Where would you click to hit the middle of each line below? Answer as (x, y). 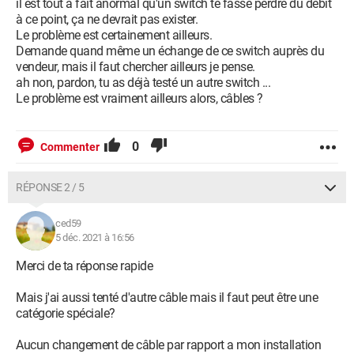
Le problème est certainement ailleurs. (114, 35)
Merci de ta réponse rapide (84, 266)
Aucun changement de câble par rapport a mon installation (168, 345)
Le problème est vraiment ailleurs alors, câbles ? (139, 98)
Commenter (70, 147)
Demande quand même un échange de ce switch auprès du (170, 51)
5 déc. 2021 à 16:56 (95, 237)
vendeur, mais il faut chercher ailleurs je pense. (136, 67)
